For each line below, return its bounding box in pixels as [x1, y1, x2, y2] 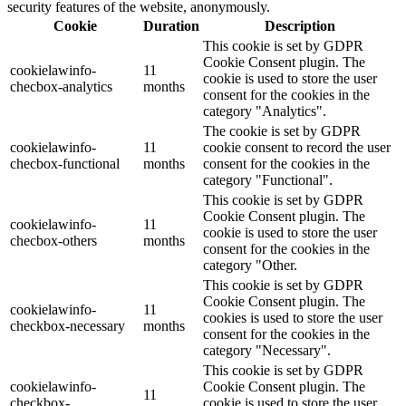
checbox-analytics [10, 78, 112, 94]
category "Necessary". [203, 342, 331, 358]
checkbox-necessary [10, 317, 125, 333]
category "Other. [203, 256, 297, 273]
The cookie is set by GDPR [203, 122, 361, 139]
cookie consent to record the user [203, 139, 391, 155]
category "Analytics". [203, 102, 326, 119]
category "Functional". [203, 171, 333, 188]
